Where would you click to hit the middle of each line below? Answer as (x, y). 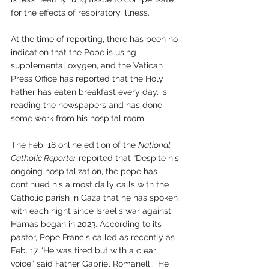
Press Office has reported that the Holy (88, 79)
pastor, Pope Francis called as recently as (94, 237)
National (155, 145)
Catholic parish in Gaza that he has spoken (95, 198)
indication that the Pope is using (75, 53)
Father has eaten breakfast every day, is (90, 92)
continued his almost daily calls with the (91, 185)
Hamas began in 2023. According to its (87, 224)
